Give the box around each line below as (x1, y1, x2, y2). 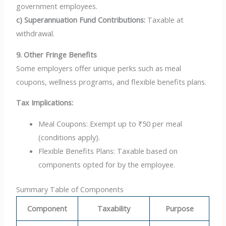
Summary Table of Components (16, 184, 124, 194)
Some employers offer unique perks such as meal (16, 63, 182, 73)
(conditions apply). (38, 132, 100, 143)
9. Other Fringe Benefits (16, 49, 97, 60)
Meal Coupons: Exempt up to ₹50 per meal (38, 119, 183, 129)
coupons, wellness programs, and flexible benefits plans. (16, 76, 207, 87)
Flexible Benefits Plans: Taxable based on (38, 146, 178, 156)
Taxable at (145, 15, 184, 25)
